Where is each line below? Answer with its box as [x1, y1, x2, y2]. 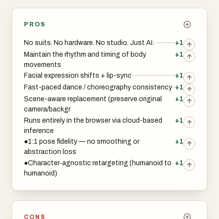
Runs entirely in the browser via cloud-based [24, 116, 162, 124]
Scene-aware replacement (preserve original [24, 95, 162, 103]
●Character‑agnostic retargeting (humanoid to [24, 159, 172, 167]
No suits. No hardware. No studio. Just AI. [24, 39, 154, 46]
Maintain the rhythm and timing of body [24, 50, 146, 58]
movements [24, 61, 61, 68]
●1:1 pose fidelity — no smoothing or [24, 138, 139, 146]
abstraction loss [24, 148, 76, 156]
